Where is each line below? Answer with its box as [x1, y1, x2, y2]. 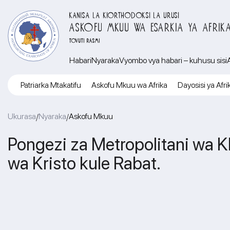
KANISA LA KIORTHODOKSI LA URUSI [69, 10, 180, 18]
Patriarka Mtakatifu [21, 80, 81, 90]
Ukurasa [8, 111, 36, 121]
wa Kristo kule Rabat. [8, 152, 161, 174]
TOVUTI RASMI [69, 37, 101, 43]
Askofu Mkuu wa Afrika [91, 80, 167, 90]
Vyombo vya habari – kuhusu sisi [119, 55, 227, 65]
